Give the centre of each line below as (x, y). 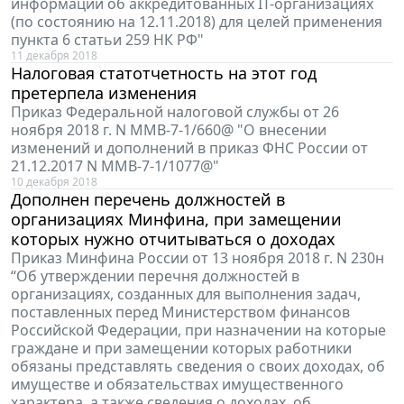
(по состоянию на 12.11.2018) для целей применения (197, 22)
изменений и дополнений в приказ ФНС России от (189, 148)
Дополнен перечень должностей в (148, 200)
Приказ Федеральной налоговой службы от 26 (175, 112)
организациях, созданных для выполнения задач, (186, 294)
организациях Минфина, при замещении (176, 220)
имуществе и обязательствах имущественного (177, 385)
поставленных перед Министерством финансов (180, 312)
